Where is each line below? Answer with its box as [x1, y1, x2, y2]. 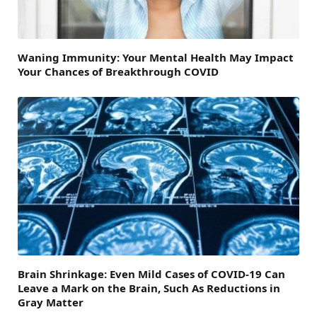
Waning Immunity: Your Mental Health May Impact [18, 50, 294, 65]
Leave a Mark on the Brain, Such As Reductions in [18, 281, 280, 296]
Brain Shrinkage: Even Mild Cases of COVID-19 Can [18, 267, 285, 282]
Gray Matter [18, 295, 83, 310]
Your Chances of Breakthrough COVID [18, 64, 219, 79]
